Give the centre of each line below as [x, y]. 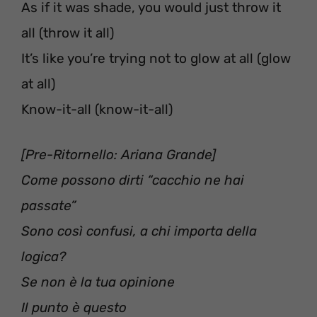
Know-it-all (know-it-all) [97, 109]
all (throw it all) [68, 33]
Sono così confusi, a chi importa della [139, 231]
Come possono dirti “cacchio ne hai [133, 180]
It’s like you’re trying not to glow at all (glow [156, 58]
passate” [49, 206]
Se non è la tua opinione [98, 282]
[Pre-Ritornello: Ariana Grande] [119, 155]
